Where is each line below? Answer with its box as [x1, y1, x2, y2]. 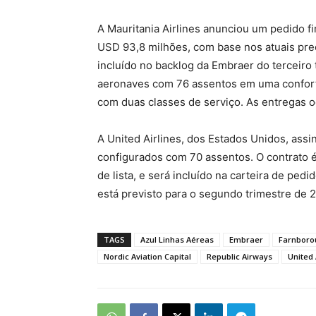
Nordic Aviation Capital [104, 251, 191, 262]
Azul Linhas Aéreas [140, 234, 214, 245]
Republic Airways [207, 251, 272, 262]
